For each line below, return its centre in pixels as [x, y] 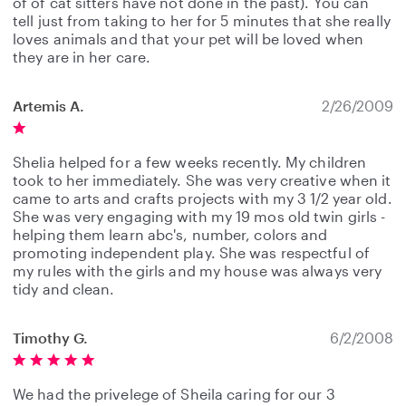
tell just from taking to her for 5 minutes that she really [202, 20]
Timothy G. [50, 338]
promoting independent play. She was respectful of [191, 252]
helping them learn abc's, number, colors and [170, 234]
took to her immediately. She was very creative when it [202, 180]
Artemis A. [48, 106]
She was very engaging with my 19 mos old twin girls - [199, 216]
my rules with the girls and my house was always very [198, 271]
